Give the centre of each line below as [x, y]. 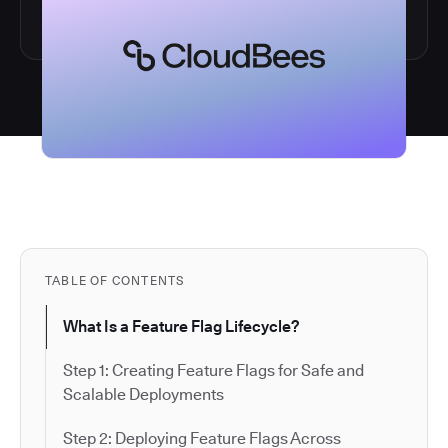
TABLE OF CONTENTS [115, 280]
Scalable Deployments [143, 394]
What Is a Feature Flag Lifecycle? [181, 326]
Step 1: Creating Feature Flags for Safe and [213, 370]
